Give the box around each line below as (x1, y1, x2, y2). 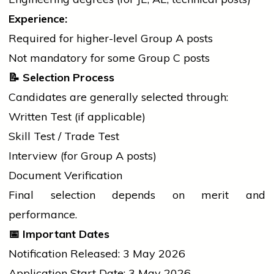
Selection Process (20, 70, 114, 85)
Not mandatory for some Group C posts (9, 51, 210, 65)
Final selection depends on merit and (9, 188, 265, 202)
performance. (9, 207, 77, 222)
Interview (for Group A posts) (9, 149, 157, 163)
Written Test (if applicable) (9, 109, 146, 124)
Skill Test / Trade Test (9, 129, 119, 144)
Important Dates (20, 227, 109, 242)
